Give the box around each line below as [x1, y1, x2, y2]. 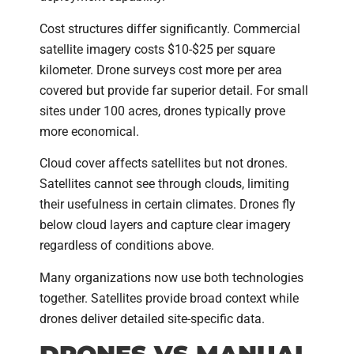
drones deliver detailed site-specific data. [40, 311, 265, 326]
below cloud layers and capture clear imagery [40, 217, 291, 233]
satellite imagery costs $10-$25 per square [40, 41, 275, 57]
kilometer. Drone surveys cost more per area [40, 62, 282, 77]
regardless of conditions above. [40, 238, 214, 254]
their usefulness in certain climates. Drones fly [40, 197, 296, 213]
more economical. [40, 123, 139, 139]
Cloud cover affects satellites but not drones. [40, 156, 288, 171]
